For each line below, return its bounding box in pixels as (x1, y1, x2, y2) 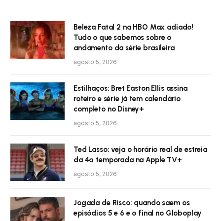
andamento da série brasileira (74, 43, 175, 53)
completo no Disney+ (74, 105, 145, 114)
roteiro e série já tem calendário (74, 94, 181, 104)
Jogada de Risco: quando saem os (74, 198, 190, 208)
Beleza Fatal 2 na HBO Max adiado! (74, 23, 194, 32)
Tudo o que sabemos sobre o (74, 33, 172, 42)
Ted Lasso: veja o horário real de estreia (74, 145, 207, 154)
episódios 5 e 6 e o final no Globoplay (74, 209, 202, 218)
